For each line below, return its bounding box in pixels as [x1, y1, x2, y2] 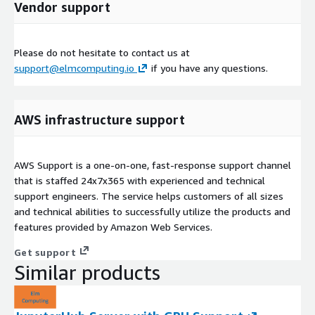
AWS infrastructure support [14, 112, 185, 128]
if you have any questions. [148, 62, 268, 75]
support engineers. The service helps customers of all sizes [14, 190, 283, 202]
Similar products [14, 261, 160, 285]
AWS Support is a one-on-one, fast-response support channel [14, 159, 291, 172]
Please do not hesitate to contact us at [14, 46, 190, 59]
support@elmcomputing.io [14, 62, 134, 75]
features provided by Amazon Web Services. [14, 221, 212, 233]
